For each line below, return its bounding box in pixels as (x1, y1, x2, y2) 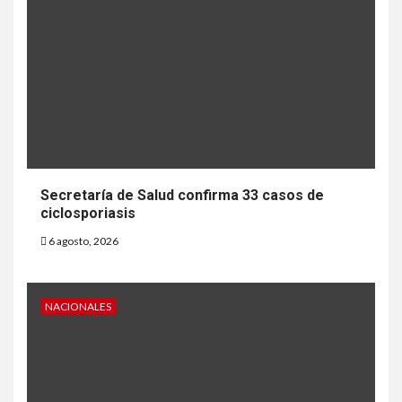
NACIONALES (45, 300, 111, 314)
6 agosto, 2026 (47, 234, 118, 249)
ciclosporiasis (40, 205, 135, 223)
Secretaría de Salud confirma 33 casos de (40, 187, 324, 205)
